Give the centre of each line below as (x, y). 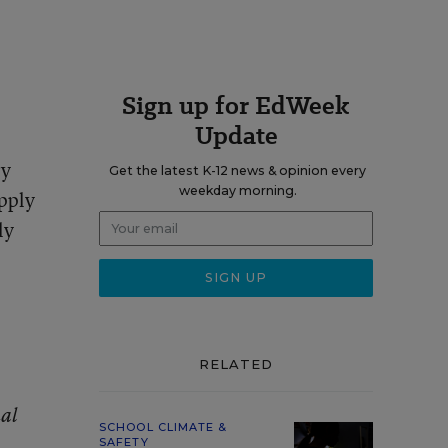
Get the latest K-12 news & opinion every (237, 170)
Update (236, 135)
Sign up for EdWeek (236, 105)
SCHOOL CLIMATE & (163, 427)
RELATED (236, 364)
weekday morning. (237, 190)
